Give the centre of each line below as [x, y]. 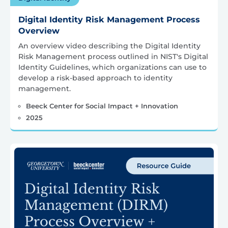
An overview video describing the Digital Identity [109, 46]
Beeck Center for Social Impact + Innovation [102, 106]
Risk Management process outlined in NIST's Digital [113, 57]
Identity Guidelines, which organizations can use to [112, 67]
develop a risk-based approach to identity [95, 78]
